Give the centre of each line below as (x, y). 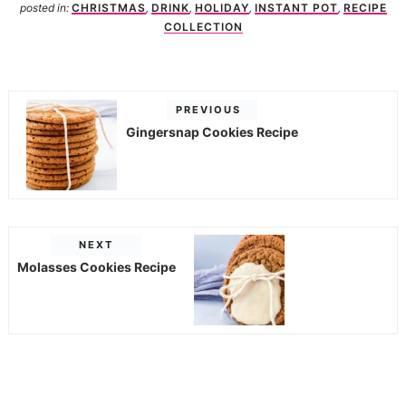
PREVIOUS (208, 109)
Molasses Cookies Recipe (96, 267)
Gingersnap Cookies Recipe (212, 131)
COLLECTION (203, 27)
